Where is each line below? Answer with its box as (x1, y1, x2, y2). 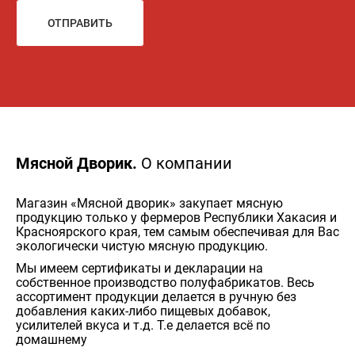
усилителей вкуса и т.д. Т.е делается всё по (16, 317, 270, 333)
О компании (141, 153, 232, 173)
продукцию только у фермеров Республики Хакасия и (16, 209, 337, 225)
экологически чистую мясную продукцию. (16, 238, 268, 254)
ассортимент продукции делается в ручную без (16, 288, 296, 304)
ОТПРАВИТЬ (48, 16, 113, 29)
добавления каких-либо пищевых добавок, (16, 303, 270, 319)
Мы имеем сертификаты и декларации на (16, 260, 263, 276)
